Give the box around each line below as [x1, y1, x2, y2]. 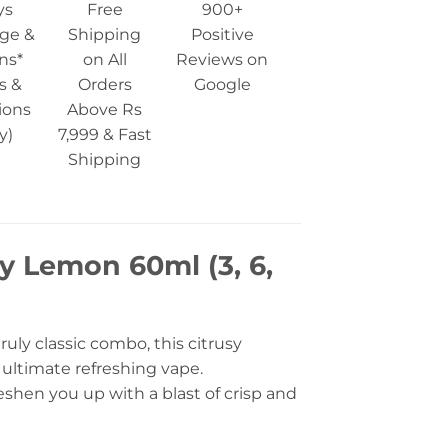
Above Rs [67, 100, 143, 120]
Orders [77, 75, 132, 95]
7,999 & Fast [57, 125, 152, 145]
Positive [190, 25, 254, 45]
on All [82, 50, 127, 70]
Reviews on [176, 50, 269, 70]
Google [193, 75, 251, 95]
